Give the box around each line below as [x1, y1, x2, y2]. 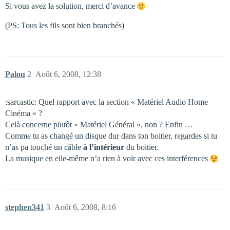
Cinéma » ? [5, 109, 42, 118]
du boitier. [126, 143, 159, 151]
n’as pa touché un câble [5, 143, 83, 151]
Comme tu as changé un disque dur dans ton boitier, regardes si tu [5, 131, 217, 140]
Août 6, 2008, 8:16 [54, 203, 116, 212]
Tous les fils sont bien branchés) [19, 21, 124, 30]
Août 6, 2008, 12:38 [35, 70, 101, 79]
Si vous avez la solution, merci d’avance [5, 2, 137, 10]
